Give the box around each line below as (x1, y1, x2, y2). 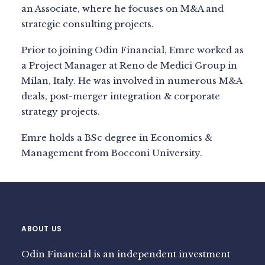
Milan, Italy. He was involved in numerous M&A (21, 75, 242, 86)
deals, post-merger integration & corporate (21, 91, 220, 102)
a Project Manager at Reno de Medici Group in (21, 60, 237, 71)
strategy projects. (21, 106, 100, 117)
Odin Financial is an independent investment (21, 248, 230, 260)
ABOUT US (21, 224, 62, 234)
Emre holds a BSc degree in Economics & (21, 132, 212, 143)
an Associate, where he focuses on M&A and (21, 3, 224, 14)
